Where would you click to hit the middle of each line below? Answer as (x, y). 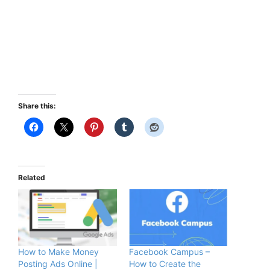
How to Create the (165, 263)
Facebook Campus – (169, 251)
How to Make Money (58, 251)
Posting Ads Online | (58, 263)
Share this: (37, 106)
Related (32, 178)
